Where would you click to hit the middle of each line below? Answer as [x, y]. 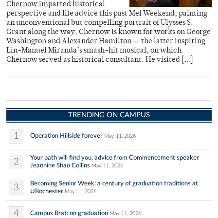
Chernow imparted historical [56, 5]
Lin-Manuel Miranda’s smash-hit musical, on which [94, 51]
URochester [47, 191]
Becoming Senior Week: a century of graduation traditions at [114, 183]
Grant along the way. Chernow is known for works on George [109, 32]
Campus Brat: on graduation [69, 213]
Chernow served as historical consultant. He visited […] [100, 60]
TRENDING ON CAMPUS [109, 115]
